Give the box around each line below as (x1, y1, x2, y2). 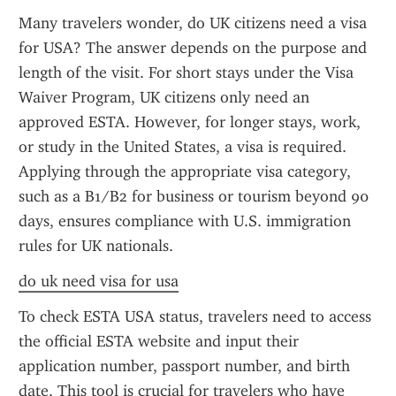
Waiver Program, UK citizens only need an (19, 88, 309, 107)
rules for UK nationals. (19, 236, 173, 255)
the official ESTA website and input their (19, 331, 299, 351)
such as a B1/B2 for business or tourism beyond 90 (19, 187, 369, 206)
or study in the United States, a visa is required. (19, 137, 346, 156)
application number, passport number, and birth (19, 356, 350, 376)
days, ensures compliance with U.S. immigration (19, 211, 351, 231)
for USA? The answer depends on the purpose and (19, 38, 367, 57)
